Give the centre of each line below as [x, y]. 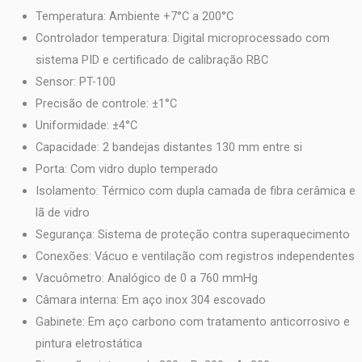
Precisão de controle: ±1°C [106, 103]
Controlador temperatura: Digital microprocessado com [182, 38]
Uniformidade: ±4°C [86, 125]
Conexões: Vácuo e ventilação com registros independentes [195, 256]
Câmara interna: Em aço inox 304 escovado [150, 299]
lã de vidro [62, 212]
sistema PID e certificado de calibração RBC [152, 59]
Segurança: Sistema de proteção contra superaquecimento [192, 234]
